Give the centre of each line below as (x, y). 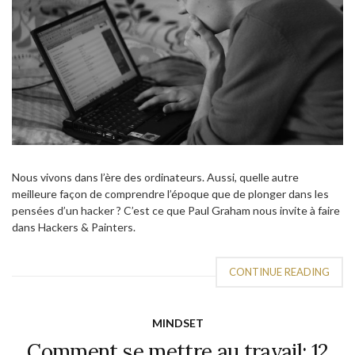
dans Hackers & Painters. (74, 227)
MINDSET (177, 323)
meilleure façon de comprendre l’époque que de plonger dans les (170, 194)
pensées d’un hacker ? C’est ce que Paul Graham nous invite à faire (176, 211)
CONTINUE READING (279, 272)
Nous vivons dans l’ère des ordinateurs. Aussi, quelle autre (155, 177)
